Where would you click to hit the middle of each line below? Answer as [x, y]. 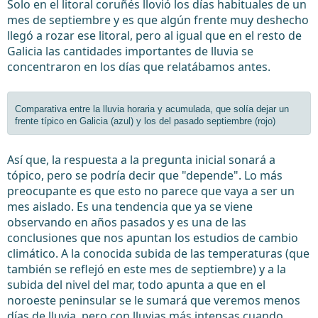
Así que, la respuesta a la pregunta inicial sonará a [141, 160]
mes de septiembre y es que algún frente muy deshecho [158, 20]
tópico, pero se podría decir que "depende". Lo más [145, 175]
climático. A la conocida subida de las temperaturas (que [158, 253]
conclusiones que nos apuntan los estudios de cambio [153, 238]
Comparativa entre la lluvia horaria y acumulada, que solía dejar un [152, 109]
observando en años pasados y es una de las [127, 222]
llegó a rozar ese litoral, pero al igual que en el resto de [154, 35]
